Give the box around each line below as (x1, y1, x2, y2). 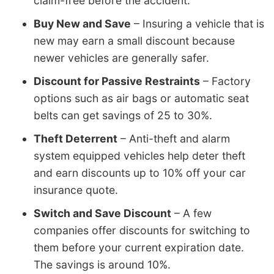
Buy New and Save (34, 17, 131, 31)
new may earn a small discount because (34, 34, 235, 48)
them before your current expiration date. (34, 241, 244, 254)
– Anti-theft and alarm (117, 132, 230, 146)
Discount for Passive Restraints (34, 75, 200, 88)
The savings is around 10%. (34, 258, 171, 272)
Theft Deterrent (34, 132, 117, 146)
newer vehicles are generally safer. (34, 51, 209, 65)
